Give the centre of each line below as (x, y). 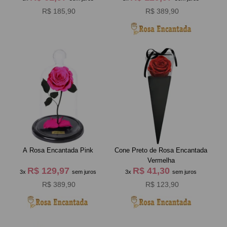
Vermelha (161, 160)
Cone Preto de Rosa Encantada (161, 150)
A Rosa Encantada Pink (58, 150)
